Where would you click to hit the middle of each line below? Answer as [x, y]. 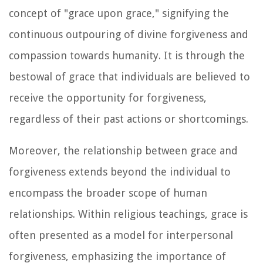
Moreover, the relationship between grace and [123, 150]
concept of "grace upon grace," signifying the [119, 13]
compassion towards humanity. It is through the [127, 55]
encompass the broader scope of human [108, 193]
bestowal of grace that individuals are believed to [129, 76]
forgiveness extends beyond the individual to [120, 171]
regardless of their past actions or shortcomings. [129, 119]
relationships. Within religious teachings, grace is [128, 214]
